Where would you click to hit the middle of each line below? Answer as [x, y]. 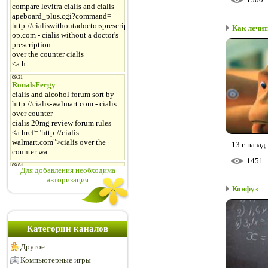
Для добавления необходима [68, 170]
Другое [33, 247]
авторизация [68, 180]
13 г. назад [249, 145]
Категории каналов [68, 229]
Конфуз [245, 189]
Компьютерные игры [56, 260]
